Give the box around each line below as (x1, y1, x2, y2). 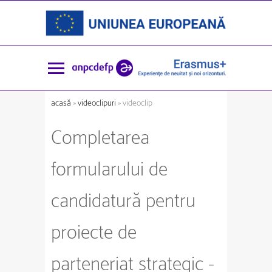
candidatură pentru (51, 185, 195, 217)
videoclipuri (78, 96, 116, 110)
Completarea (51, 122, 149, 154)
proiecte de (51, 217, 137, 249)
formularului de (51, 154, 168, 186)
